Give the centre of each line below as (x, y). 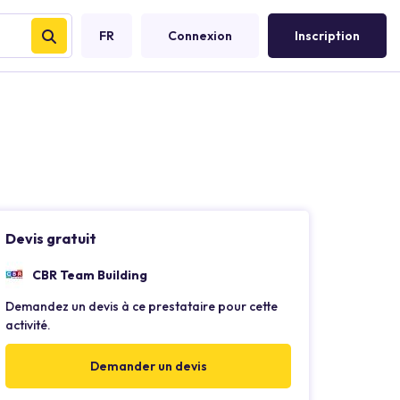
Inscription (327, 36)
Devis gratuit (51, 238)
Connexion (200, 36)
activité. (28, 325)
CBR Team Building (90, 275)
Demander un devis (148, 366)
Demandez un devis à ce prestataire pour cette (142, 306)
